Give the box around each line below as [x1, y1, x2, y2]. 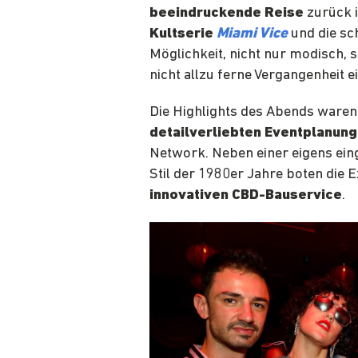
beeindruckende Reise [149, 6, 304, 22]
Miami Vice [217, 26, 288, 42]
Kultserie [149, 26, 217, 42]
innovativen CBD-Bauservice [149, 188, 342, 204]
